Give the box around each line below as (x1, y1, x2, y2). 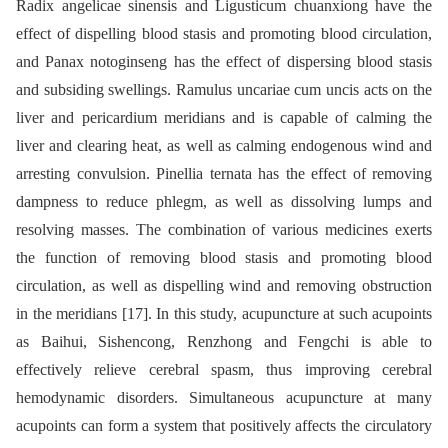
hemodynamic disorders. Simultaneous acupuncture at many (16, 388, 432, 406)
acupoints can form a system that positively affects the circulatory (16, 416, 432, 434)
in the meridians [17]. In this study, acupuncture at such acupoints (16, 304, 432, 322)
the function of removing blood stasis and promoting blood (16, 248, 432, 266)
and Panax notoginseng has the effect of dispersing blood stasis (16, 52, 432, 70)
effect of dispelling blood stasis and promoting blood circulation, (16, 24, 432, 42)
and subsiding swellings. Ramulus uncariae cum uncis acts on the (16, 80, 432, 98)
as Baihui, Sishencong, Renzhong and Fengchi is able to (16, 332, 432, 350)
